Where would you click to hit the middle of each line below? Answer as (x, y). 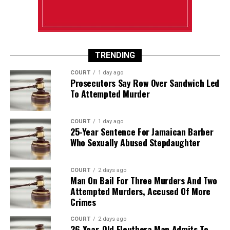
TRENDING (115, 55)
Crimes (83, 202)
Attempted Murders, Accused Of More (140, 191)
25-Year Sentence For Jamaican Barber (142, 131)
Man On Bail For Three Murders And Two (143, 180)
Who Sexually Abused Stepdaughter (135, 142)
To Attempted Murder (110, 93)
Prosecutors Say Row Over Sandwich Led (145, 83)
